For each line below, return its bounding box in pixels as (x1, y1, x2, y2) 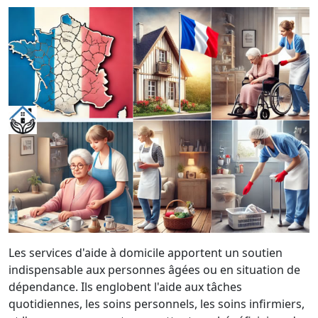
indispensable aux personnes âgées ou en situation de (9, 262, 300, 278)
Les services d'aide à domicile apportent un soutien (9, 245, 283, 261)
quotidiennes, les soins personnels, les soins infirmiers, (9, 296, 305, 312)
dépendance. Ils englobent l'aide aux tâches (9, 279, 242, 295)
